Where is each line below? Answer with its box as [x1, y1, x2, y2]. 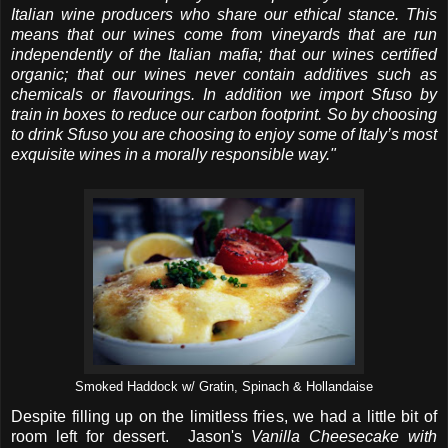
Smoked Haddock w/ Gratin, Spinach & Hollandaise [75, 379, 373, 394]
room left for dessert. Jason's [11, 427, 251, 445]
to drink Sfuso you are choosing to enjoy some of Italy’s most [11, 125, 437, 143]
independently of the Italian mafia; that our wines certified [11, 45, 437, 63]
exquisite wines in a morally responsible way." [11, 145, 336, 163]
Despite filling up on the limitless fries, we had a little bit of [11, 407, 437, 425]
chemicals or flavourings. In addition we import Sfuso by [11, 85, 437, 103]
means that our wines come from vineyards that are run [11, 25, 437, 43]
